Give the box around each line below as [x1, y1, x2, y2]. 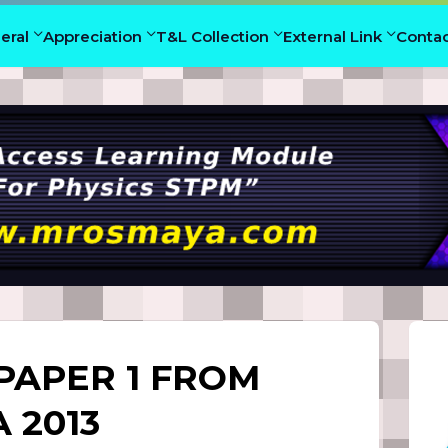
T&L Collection [156, 26, 270, 46]
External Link [283, 26, 383, 46]
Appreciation [43, 26, 143, 46]
